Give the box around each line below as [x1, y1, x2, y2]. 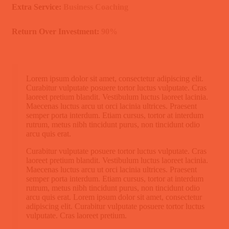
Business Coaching [63, 2, 128, 11]
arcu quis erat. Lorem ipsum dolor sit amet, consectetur [26, 193, 202, 202]
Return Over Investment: [12, 27, 101, 36]
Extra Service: [12, 2, 63, 11]
